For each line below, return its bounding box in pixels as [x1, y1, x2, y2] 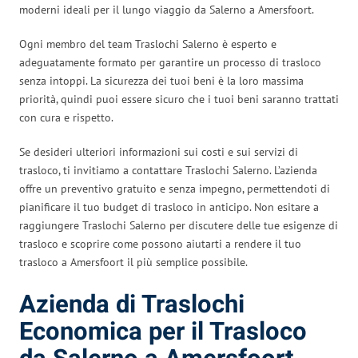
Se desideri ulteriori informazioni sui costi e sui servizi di [19, 144, 298, 159]
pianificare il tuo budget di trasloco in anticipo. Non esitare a [19, 199, 319, 214]
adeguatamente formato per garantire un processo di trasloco [19, 54, 321, 70]
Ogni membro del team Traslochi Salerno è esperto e [19, 36, 276, 51]
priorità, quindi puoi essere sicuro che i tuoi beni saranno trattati [19, 91, 339, 106]
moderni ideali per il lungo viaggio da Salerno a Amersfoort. [19, 2, 314, 17]
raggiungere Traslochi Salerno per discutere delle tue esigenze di [19, 217, 338, 233]
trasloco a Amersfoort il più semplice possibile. [19, 254, 248, 269]
